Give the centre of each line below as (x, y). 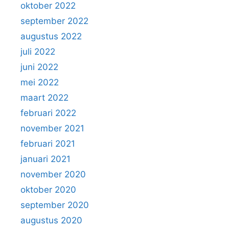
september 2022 (54, 21)
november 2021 (52, 129)
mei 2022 (40, 83)
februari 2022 (48, 113)
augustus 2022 (51, 37)
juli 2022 (38, 52)
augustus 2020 (51, 221)
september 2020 (55, 205)
